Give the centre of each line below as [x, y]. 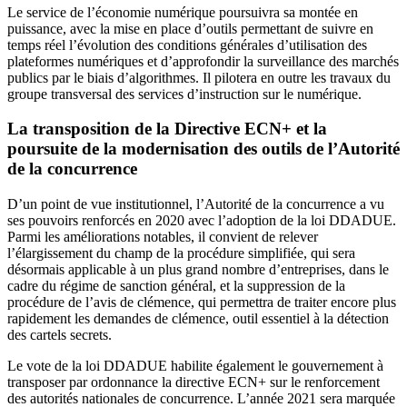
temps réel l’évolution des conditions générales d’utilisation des [187, 45]
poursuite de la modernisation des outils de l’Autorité [203, 149]
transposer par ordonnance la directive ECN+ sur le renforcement [194, 382]
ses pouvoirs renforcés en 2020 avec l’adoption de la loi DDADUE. [202, 220]
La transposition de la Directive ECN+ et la [167, 129]
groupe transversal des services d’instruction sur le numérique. [184, 94]
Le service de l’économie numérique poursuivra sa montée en [183, 12]
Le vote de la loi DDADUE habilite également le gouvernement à [195, 365]
